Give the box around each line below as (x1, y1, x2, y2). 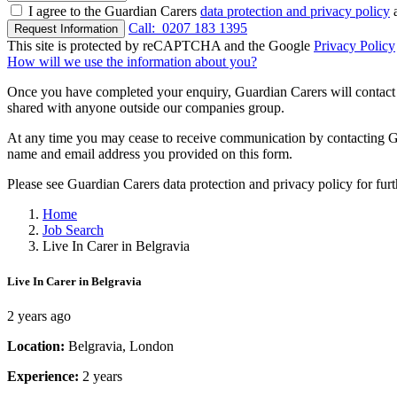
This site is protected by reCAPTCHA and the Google (7, 38, 314, 54)
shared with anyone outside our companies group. (7, 100, 284, 116)
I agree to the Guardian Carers (28, 4, 200, 19)
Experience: (7, 368, 82, 384)
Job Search (43, 222, 104, 238)
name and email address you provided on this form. (7, 146, 292, 162)
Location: (7, 338, 68, 354)
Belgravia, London (68, 338, 174, 354)
